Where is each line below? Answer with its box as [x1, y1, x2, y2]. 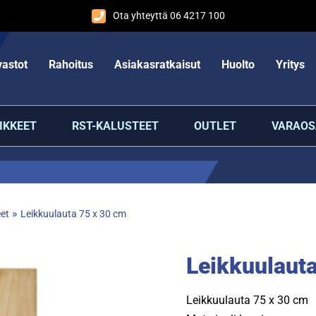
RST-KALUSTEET [71, 119, 159, 133]
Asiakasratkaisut [114, 57, 200, 71]
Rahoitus [48, 57, 93, 71]
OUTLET [193, 119, 236, 133]
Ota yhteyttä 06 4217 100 [112, 10, 225, 22]
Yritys [275, 57, 305, 71]
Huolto [221, 57, 255, 71]
